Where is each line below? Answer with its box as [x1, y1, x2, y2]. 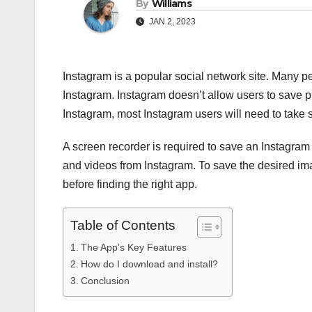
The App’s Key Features [80, 242, 187, 253]
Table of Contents [70, 218, 175, 233]
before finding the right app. [63, 178, 197, 191]
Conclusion [80, 275, 130, 287]
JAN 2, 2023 [147, 17, 196, 27]
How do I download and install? [80, 258, 218, 270]
